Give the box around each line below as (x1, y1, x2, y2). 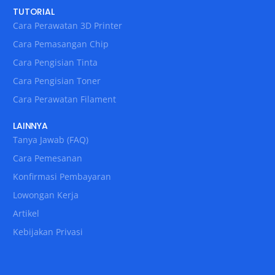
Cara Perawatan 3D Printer (13, 19, 123, 31)
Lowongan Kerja (13, 188, 79, 201)
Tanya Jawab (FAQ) (13, 133, 89, 145)
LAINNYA (13, 119, 48, 132)
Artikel (13, 207, 40, 219)
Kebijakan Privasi (13, 225, 83, 238)
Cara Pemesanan (13, 152, 83, 164)
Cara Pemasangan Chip (13, 37, 109, 50)
